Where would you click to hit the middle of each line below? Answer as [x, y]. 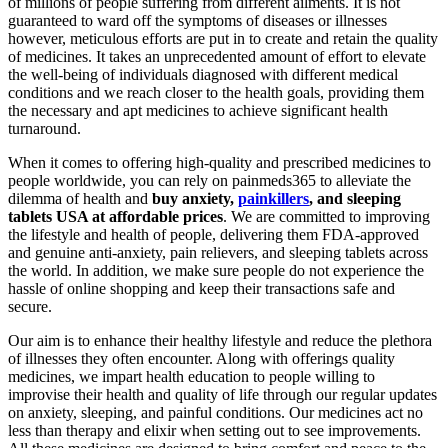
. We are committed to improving [326, 216]
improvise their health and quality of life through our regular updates [222, 394]
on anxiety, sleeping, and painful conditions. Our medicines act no [215, 412]
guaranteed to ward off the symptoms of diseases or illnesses [197, 20]
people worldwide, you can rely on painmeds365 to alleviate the [209, 180]
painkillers [273, 198]
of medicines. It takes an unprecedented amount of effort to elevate [217, 56]
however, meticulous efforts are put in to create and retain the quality [223, 38]
